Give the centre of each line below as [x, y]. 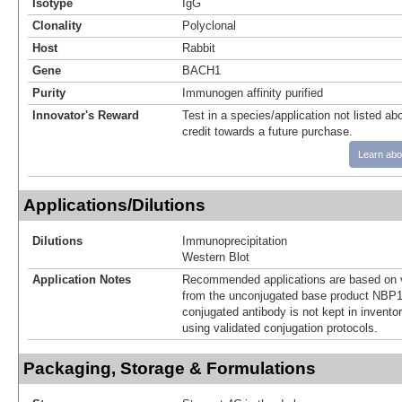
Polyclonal [209, 25]
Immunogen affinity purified [253, 92]
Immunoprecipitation [235, 240]
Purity [49, 92]
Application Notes [82, 279]
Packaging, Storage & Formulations [170, 368]
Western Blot [216, 257]
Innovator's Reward [86, 115]
